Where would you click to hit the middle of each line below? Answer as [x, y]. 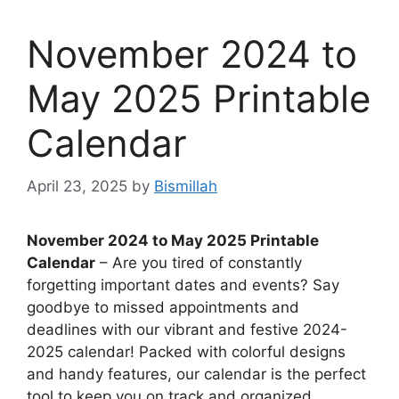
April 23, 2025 [77, 187]
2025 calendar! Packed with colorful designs [186, 352]
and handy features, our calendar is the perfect [196, 375]
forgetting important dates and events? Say [183, 285]
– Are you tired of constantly [199, 263]
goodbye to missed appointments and [163, 308]
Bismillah [186, 187]
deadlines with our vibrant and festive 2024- [187, 330]
